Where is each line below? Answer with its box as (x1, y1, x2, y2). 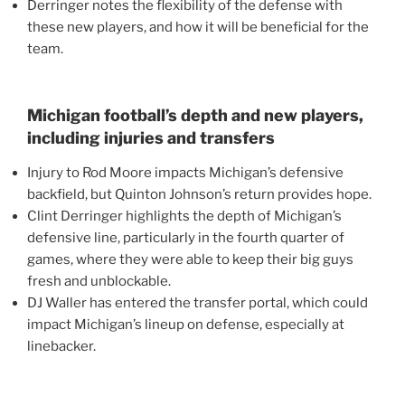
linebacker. (27, 337, 96, 354)
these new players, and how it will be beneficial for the (27, 18, 369, 35)
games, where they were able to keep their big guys (27, 250, 353, 268)
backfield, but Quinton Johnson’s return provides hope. (27, 185, 372, 202)
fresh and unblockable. (27, 272, 171, 289)
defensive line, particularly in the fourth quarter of (27, 229, 344, 246)
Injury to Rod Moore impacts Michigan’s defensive (27, 164, 344, 181)
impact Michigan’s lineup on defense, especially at (27, 316, 344, 333)
